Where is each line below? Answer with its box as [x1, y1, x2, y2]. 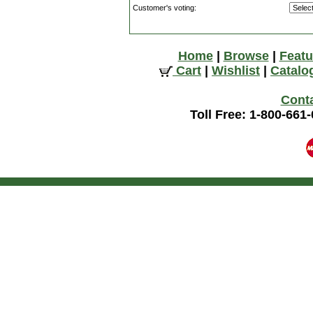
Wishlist [212, 64, 260, 78]
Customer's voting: [133, 3, 196, 12]
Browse [223, 49, 269, 63]
